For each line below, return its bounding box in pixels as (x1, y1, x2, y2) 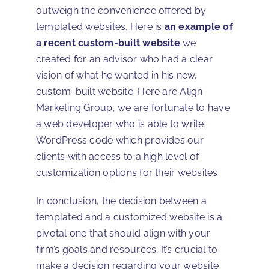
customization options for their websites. (36, 166, 220, 178)
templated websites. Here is (36, 20, 165, 32)
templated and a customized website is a (36, 211, 223, 223)
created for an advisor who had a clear (36, 53, 213, 65)
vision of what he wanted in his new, (36, 69, 198, 81)
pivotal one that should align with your (36, 227, 211, 239)
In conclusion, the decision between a (36, 195, 207, 207)
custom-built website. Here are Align (36, 85, 203, 97)
